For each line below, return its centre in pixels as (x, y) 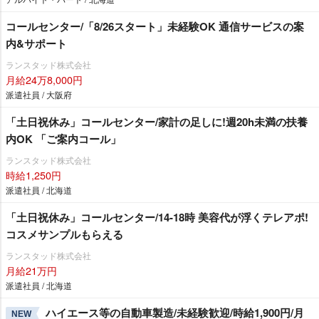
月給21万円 (31, 270)
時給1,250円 (33, 174)
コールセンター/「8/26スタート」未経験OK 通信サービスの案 (155, 26)
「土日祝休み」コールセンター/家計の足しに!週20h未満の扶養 (157, 121)
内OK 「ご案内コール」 (63, 138)
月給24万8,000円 (44, 79)
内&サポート (36, 43)
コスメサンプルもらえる (64, 234)
